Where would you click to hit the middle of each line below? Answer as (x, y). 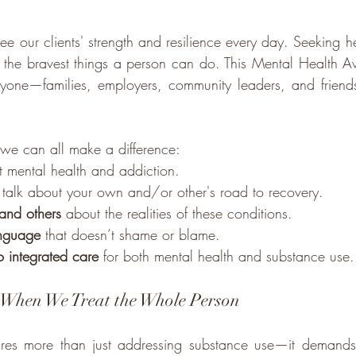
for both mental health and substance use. (226, 256)
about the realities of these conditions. (177, 213)
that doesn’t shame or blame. (130, 234)
